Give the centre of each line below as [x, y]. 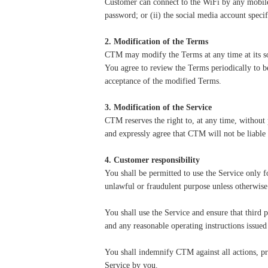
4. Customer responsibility [152, 160]
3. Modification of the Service [158, 107]
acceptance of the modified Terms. [163, 81]
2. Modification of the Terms [156, 42]
